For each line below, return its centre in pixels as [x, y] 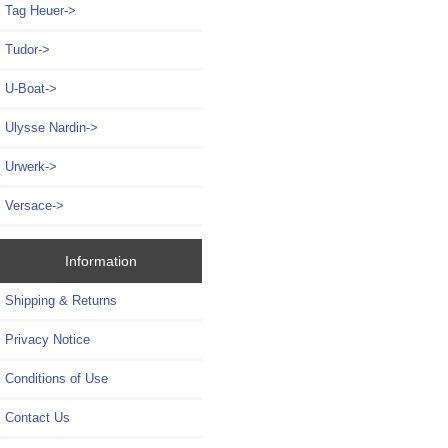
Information [100, 260]
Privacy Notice [47, 339]
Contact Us [37, 417]
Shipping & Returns [61, 300]
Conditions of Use [56, 378]
